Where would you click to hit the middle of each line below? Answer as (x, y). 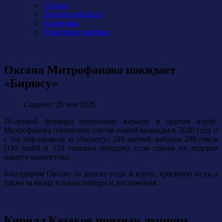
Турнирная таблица (77, 32)
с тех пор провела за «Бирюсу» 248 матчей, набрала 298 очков (111, 139)
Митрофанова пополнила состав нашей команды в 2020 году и (111, 130)
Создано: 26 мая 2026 (60, 104)
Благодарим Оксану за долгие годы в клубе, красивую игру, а (111, 173)
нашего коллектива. (37, 157)
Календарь (61, 23)
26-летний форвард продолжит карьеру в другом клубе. (111, 121)
